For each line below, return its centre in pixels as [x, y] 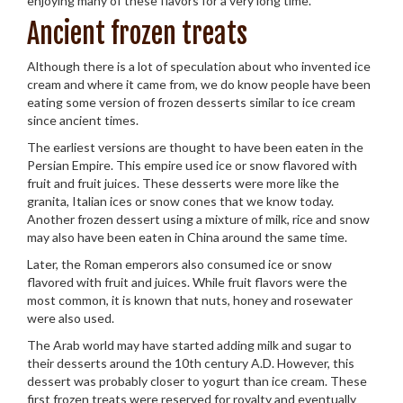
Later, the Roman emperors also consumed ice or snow [179, 264]
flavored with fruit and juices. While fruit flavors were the [187, 282]
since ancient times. [83, 120]
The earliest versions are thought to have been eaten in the [195, 147]
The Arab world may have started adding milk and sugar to [189, 345]
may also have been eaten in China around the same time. [187, 237]
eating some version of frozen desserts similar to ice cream [191, 102]
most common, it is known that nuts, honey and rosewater [190, 300]
